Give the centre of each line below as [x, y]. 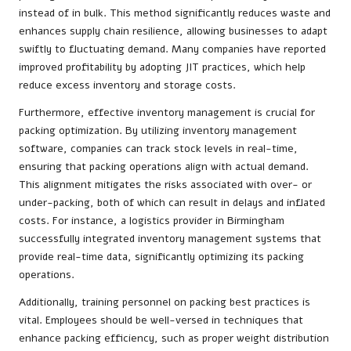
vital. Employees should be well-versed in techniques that [161, 320]
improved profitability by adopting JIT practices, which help [162, 67]
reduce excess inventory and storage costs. [127, 85]
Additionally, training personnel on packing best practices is [165, 302]
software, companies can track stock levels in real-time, [158, 149]
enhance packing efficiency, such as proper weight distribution [174, 338]
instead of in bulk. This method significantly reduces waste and [175, 13]
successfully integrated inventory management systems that [170, 239]
